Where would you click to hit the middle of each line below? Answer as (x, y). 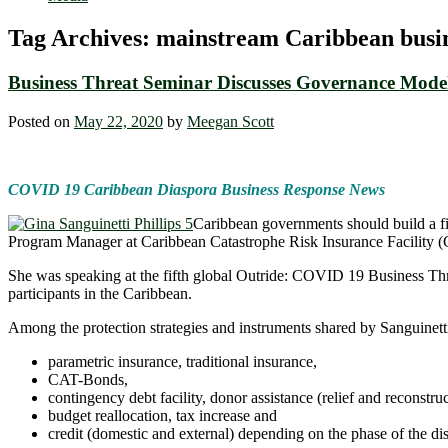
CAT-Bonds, (88, 379)
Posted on (41, 121)
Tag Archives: (82, 38)
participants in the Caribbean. (100, 293)
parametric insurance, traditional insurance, (182, 361)
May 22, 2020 (118, 121)
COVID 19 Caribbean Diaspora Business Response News (196, 189)
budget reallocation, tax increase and (162, 415)
